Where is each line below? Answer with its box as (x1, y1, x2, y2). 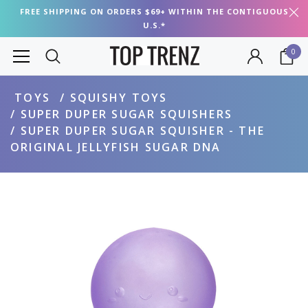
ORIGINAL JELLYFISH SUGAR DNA (10, 140, 221, 155)
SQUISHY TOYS (69, 90, 168, 105)
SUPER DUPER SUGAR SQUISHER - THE (20, 123, 265, 138)
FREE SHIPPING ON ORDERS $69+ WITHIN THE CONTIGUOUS (19, 6, 289, 16)
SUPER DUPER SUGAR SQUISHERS (20, 107, 232, 122)
